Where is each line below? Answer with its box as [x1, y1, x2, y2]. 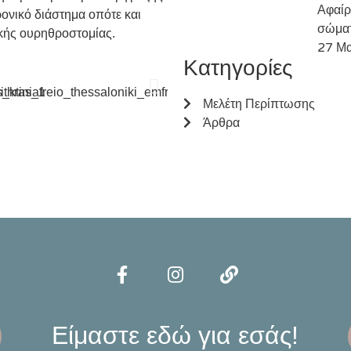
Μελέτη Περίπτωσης [203, 96, 315, 113]
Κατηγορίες [183, 56, 293, 81]
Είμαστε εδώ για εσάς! [52, 320, 299, 349]
